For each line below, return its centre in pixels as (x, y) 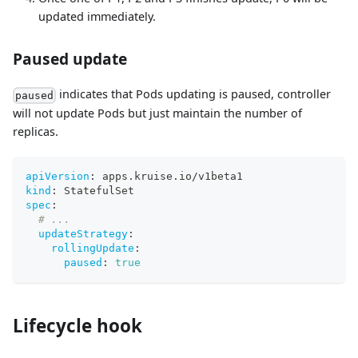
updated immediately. (97, 17)
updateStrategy (83, 234)
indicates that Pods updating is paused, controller (194, 94)
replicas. (36, 132)
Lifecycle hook (78, 326)
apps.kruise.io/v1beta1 (169, 177)
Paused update (70, 59)
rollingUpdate (93, 249)
